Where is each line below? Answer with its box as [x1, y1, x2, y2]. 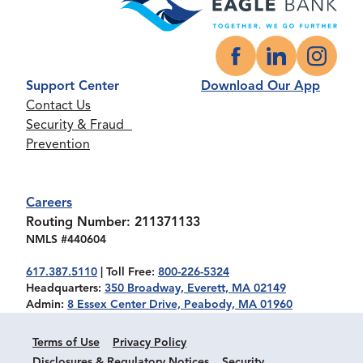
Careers [26, 194, 72, 211]
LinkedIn [275, 56, 325, 73]
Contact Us [26, 97, 91, 114]
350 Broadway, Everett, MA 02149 [105, 281, 286, 296]
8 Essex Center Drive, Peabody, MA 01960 [67, 297, 293, 312]
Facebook [234, 56, 293, 73]
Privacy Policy [113, 335, 186, 350]
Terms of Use [32, 335, 100, 350]
